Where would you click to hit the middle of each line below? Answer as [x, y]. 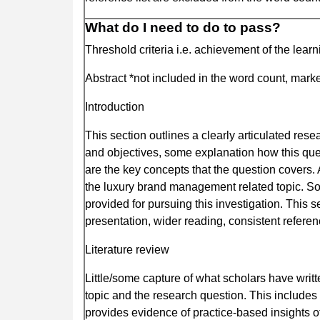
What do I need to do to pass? [183, 27]
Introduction [115, 106]
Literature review [127, 249]
